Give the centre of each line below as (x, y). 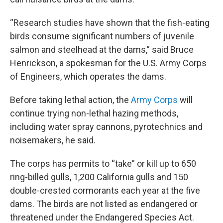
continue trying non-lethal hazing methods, (94, 113)
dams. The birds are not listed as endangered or (104, 204)
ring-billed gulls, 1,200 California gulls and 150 (99, 177)
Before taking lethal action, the (70, 100)
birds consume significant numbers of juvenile (102, 36)
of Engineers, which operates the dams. (88, 77)
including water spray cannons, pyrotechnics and (106, 127)
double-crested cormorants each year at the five (105, 191)
